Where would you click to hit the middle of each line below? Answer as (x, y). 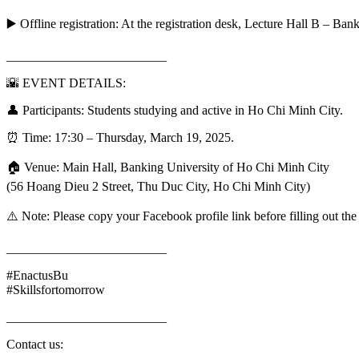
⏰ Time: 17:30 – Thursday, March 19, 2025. (120, 137)
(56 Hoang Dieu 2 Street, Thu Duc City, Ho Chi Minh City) (158, 186)
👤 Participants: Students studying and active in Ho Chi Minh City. (175, 110)
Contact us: (35, 344)
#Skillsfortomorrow (56, 289)
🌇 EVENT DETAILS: (66, 83)
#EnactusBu (37, 275)
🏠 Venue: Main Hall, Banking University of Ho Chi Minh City (168, 167)
